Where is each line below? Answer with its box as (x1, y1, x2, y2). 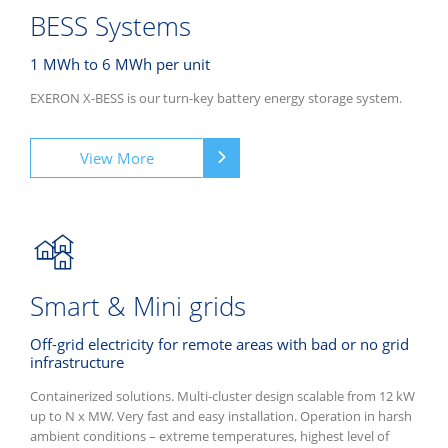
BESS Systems (30, 8, 191, 45)
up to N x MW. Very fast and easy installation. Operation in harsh (30, 407, 412, 426)
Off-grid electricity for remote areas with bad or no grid (30, 334, 409, 355)
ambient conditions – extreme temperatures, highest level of (30, 427, 389, 446)
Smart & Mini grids (30, 288, 246, 325)
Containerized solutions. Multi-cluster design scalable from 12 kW (30, 387, 415, 406)
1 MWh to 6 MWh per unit (30, 54, 210, 75)
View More (79, 148, 154, 169)
